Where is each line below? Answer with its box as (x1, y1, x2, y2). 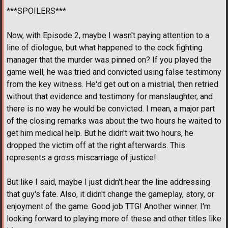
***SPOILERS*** (7, 6, 66, 16)
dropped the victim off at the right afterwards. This (7, 140, 185, 150)
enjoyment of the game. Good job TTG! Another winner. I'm (7, 201, 211, 211)
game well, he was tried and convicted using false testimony (7, 67, 221, 77)
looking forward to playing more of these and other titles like (7, 213, 221, 223)
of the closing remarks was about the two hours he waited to (7, 116, 221, 126)
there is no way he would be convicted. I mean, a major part (7, 103, 215, 113)
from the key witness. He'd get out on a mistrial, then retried (7, 79, 218, 89)
